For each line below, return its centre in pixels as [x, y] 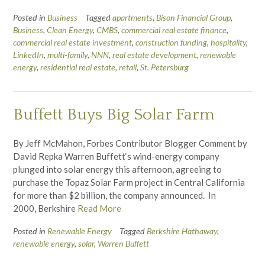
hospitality [228, 43]
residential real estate [78, 67]
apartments [132, 18]
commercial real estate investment [72, 43]
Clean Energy [70, 30]
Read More [99, 208]
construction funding [171, 43]
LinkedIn [28, 55]
